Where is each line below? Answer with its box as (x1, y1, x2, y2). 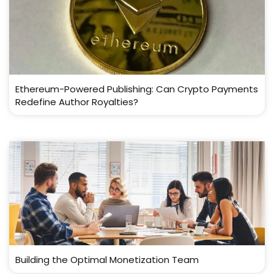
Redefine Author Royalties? (15, 95, 138, 108)
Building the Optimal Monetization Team (15, 253, 199, 266)
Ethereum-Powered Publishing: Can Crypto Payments (15, 83, 258, 95)
